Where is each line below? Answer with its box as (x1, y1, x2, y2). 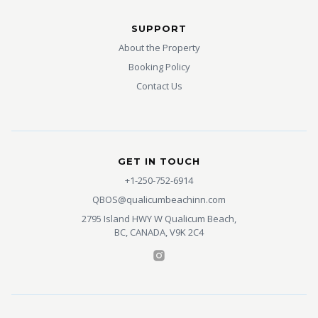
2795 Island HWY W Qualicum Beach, (82, 212, 236, 226)
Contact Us (136, 79, 182, 93)
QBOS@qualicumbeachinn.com (92, 193, 226, 207)
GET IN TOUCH (118, 155, 200, 168)
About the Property (118, 41, 200, 55)
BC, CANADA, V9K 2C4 (114, 226, 204, 239)
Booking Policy (128, 60, 190, 74)
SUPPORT (131, 23, 187, 35)
